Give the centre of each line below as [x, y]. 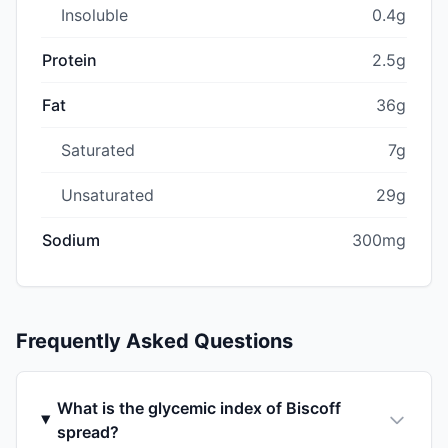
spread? [87, 431]
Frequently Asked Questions [154, 340]
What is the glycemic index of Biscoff [198, 407]
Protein [69, 59]
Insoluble [94, 14]
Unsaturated [107, 194]
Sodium [71, 239]
